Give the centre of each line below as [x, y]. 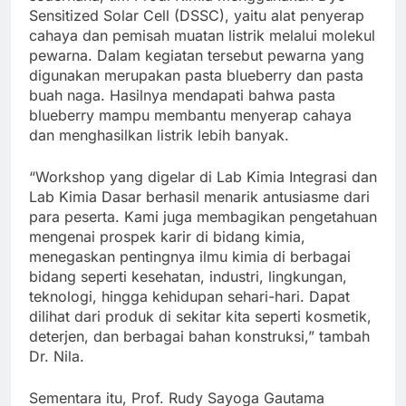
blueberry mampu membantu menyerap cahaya [190, 116]
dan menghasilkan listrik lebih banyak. [159, 135]
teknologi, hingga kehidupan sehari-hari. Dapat [189, 297]
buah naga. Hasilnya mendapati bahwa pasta [182, 96]
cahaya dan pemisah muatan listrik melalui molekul [202, 36]
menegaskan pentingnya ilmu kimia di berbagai [190, 257]
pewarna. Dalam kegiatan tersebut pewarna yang [197, 56]
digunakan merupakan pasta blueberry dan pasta [196, 76]
